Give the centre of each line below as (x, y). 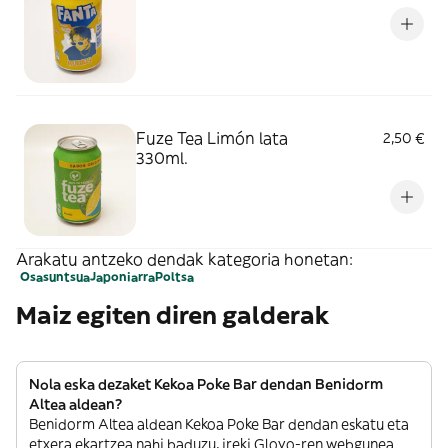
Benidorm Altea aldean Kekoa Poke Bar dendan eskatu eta (219, 424)
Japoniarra (122, 276)
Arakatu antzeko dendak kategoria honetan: (184, 259)
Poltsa (174, 276)
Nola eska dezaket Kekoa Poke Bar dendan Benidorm (206, 384)
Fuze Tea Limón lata (212, 138)
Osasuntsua (55, 276)
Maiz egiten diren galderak (172, 315)
